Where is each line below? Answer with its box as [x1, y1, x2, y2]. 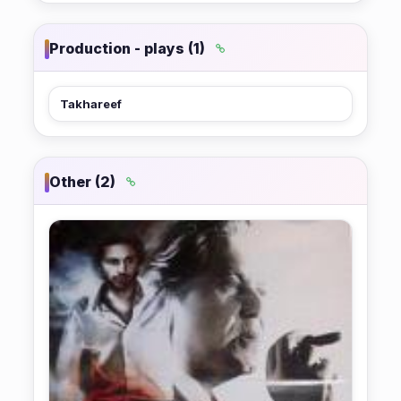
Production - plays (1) [49, 39, 205, 58]
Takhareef [60, 96, 122, 111]
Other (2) [49, 173, 115, 192]
